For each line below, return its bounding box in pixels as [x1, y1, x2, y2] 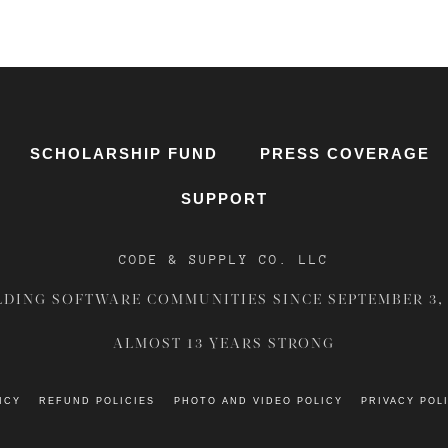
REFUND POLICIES [39, 396, 156, 407]
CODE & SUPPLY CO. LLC [119, 252, 329, 268]
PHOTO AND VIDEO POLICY [173, 396, 343, 407]
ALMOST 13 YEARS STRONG [113, 335, 335, 353]
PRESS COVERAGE [259, 144, 430, 162]
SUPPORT [180, 190, 268, 208]
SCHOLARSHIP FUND [29, 144, 218, 162]
